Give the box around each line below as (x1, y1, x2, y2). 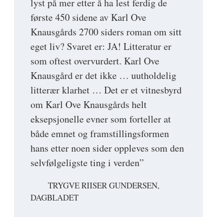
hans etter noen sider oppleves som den (31, 141, 184, 155)
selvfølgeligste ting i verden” (31, 156, 144, 170)
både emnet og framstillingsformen (31, 127, 169, 140)
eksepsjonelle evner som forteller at (31, 112, 171, 126)
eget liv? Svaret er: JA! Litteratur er (31, 40, 171, 53)
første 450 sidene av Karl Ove (31, 11, 146, 24)
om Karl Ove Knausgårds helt (31, 98, 147, 111)
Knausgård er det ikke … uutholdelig (31, 69, 176, 82)
